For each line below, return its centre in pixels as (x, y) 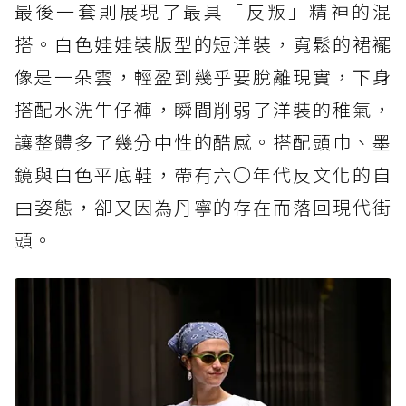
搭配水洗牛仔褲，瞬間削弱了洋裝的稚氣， (203, 109)
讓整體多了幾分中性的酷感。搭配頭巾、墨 (203, 141)
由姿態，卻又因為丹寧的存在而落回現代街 (203, 207)
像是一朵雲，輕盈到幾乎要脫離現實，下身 (203, 76)
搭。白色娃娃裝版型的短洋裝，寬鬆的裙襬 (203, 43)
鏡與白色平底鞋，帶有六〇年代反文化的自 (203, 174)
